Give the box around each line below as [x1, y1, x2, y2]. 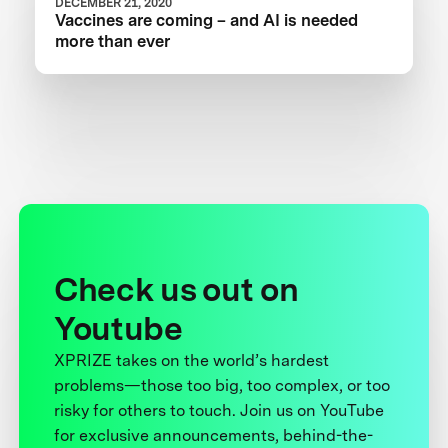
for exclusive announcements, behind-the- [54, 425, 374, 445]
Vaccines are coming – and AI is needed [55, 9, 359, 30]
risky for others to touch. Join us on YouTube [54, 400, 385, 420]
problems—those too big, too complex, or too [54, 375, 391, 395]
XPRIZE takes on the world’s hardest [54, 350, 330, 370]
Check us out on [54, 269, 299, 309]
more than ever [55, 30, 171, 51]
